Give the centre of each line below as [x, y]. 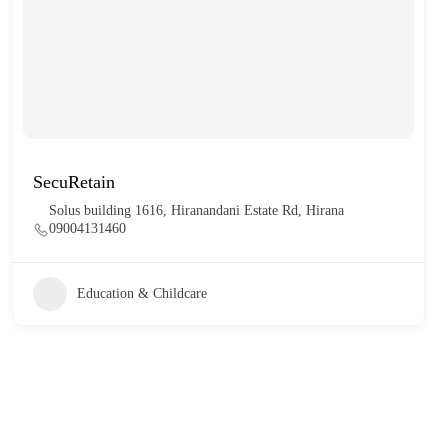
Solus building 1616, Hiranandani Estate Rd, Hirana [197, 210]
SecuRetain [74, 181]
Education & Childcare [142, 293]
